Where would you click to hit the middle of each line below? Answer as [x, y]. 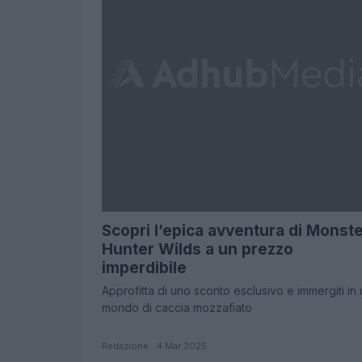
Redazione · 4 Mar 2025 [154, 346]
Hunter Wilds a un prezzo [198, 249]
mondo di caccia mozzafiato [177, 307]
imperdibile [144, 268]
